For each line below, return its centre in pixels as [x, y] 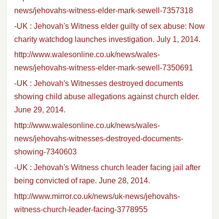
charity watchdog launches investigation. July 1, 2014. [107, 39]
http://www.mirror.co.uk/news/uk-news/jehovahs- [97, 196]
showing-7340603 [45, 152]
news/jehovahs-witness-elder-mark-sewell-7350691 [104, 68]
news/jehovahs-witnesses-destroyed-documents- [99, 138]
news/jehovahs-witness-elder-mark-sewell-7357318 [104, 10]
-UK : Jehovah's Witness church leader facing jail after [107, 167]
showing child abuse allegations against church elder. [107, 97]
